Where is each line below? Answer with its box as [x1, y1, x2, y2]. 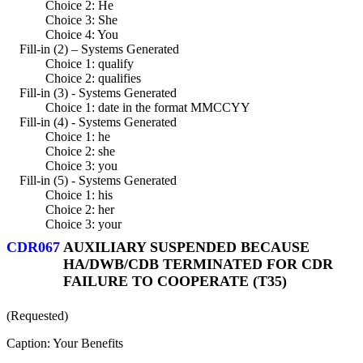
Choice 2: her [45, 202, 114, 216]
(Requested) [6, 309, 68, 323]
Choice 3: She [45, 12, 117, 27]
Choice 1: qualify [45, 56, 134, 70]
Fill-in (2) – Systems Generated [19, 41, 179, 56]
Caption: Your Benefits [6, 336, 123, 351]
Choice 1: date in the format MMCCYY [45, 100, 250, 114]
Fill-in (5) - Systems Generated [19, 173, 177, 187]
